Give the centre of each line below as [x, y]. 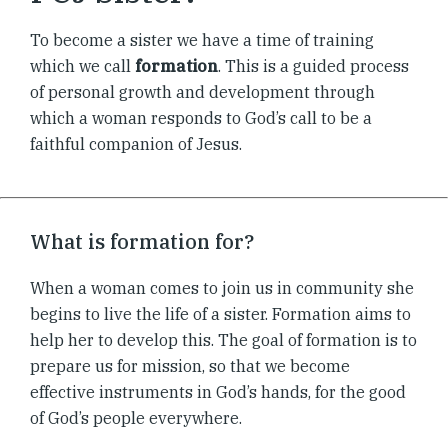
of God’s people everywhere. [136, 418]
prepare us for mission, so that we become [190, 366]
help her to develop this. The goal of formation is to [223, 340]
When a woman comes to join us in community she [222, 288]
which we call [82, 66]
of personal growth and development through [202, 92]
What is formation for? [142, 242]
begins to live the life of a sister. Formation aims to [220, 314]
